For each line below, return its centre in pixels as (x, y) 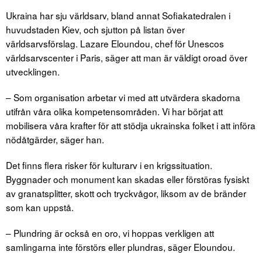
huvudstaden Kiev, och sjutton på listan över (95, 29)
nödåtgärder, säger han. (55, 139)
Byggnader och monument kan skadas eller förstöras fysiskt (127, 179)
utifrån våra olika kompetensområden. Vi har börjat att (114, 111)
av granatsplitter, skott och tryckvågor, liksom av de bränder (126, 193)
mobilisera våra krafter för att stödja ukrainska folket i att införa (131, 125)
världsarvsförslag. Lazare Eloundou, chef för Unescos (115, 43)
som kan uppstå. (40, 207)
